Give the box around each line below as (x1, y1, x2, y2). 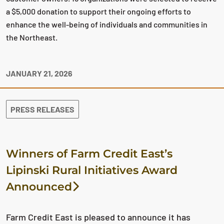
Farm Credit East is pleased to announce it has (6, 211, 190, 222)
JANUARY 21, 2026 (6, 68, 72, 78)
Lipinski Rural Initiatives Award (6, 163, 177, 177)
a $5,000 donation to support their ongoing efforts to (6, 6, 191, 16)
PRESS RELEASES (10, 104, 74, 114)
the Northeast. (6, 32, 59, 42)
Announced (6, 180, 72, 193)
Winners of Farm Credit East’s (6, 147, 172, 160)
